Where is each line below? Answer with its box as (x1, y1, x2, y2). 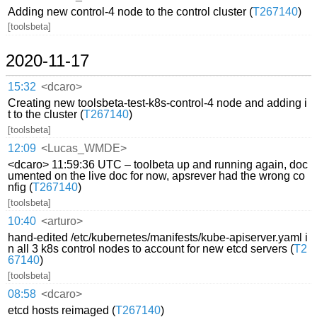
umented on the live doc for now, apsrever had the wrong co (8, 169, 306, 182)
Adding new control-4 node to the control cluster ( (8, 5, 253, 18)
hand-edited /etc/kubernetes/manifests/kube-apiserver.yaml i (8, 231, 309, 243)
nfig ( (8, 180, 33, 193)
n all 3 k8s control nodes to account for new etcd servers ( (8, 242, 294, 255)
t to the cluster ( (8, 108, 84, 120)
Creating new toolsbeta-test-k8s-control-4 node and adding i (8, 96, 308, 109)
